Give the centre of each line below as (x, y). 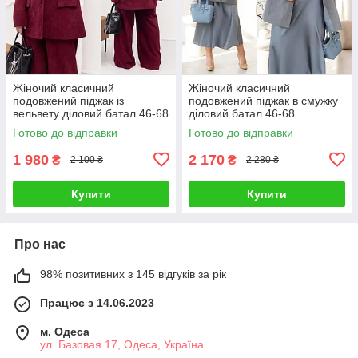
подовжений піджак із (68, 100)
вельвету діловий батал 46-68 (91, 113)
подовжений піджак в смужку (263, 100)
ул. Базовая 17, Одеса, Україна (122, 344)
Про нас (40, 244)
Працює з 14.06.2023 (97, 302)
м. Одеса (65, 331)
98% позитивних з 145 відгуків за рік (133, 274)
